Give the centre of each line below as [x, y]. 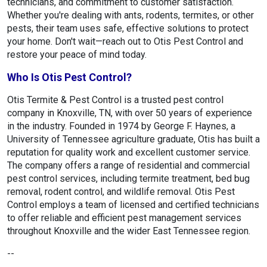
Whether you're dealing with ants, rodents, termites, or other [131, 15]
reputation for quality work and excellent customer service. [129, 153]
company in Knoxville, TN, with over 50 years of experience [130, 113]
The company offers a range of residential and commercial [128, 166]
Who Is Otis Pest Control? [69, 77]
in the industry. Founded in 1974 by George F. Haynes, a [121, 126]
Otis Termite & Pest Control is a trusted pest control [115, 100]
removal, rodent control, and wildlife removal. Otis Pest [121, 192]
